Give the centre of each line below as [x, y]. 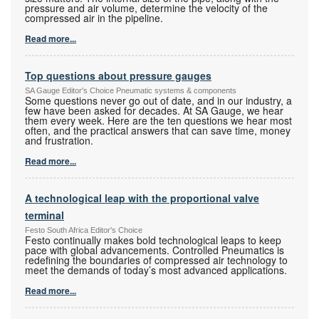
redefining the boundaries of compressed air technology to [156, 260]
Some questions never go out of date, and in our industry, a [158, 101]
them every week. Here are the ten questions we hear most [158, 121]
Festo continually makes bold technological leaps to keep [153, 240]
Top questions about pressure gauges [118, 76]
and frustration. [59, 141]
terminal [45, 215]
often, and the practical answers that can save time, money [158, 131]
